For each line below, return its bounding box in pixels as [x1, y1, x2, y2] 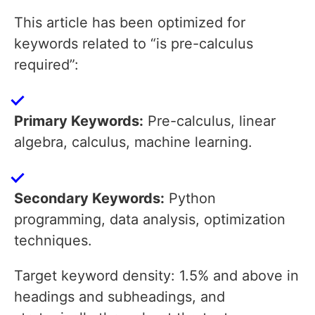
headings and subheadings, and [14, 288, 225, 306]
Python [165, 190, 216, 207]
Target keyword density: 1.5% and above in [14, 267, 299, 285]
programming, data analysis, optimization [14, 211, 285, 229]
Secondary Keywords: [14, 190, 165, 207]
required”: [14, 56, 79, 74]
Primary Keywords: [14, 112, 143, 130]
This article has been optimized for [14, 14, 245, 32]
